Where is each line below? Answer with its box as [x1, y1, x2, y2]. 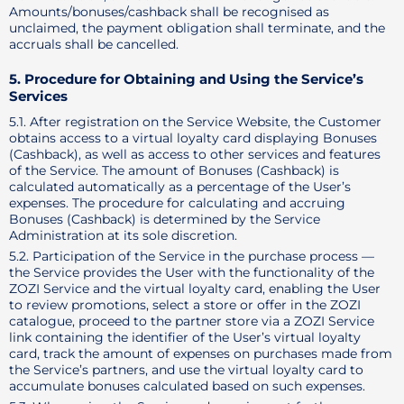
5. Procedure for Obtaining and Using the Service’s [9, 70, 363, 87]
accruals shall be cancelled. [9, 36, 179, 52]
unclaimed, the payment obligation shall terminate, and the [9, 20, 385, 36]
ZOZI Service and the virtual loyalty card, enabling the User [9, 280, 381, 297]
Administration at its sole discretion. [9, 227, 237, 243]
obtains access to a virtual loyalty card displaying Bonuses [9, 130, 377, 146]
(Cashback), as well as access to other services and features [9, 146, 381, 162]
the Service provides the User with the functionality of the [9, 264, 374, 280]
